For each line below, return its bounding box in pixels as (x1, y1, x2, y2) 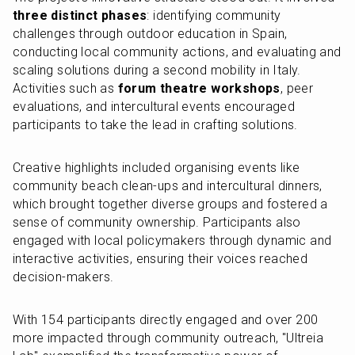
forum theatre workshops (117, 81, 281, 96)
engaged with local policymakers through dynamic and (13, 233, 332, 248)
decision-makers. (13, 269, 114, 284)
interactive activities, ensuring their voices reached (13, 251, 308, 266)
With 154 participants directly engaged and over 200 (13, 312, 319, 327)
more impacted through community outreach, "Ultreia (13, 330, 323, 345)
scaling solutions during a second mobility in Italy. (13, 63, 301, 78)
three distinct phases (13, 8, 147, 23)
